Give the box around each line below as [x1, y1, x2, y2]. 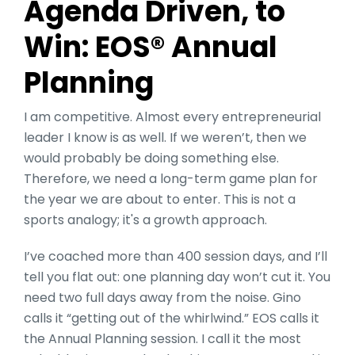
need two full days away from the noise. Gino [24, 288, 301, 307]
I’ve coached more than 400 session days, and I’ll [24, 246, 327, 265]
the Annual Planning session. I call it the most [24, 329, 301, 348]
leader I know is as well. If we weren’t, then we [24, 128, 307, 147]
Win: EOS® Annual [24, 26, 277, 67]
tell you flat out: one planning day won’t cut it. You [24, 267, 330, 286]
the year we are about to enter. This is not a [24, 189, 296, 208]
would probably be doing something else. [24, 148, 279, 167]
